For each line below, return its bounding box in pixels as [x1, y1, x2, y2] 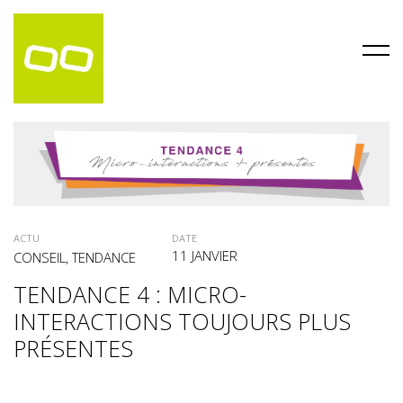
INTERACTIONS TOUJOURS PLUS [13, 306, 351, 337]
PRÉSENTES [13, 333, 133, 364]
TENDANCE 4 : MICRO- [13, 279, 246, 310]
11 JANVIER [172, 246, 237, 265]
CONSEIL [13, 248, 66, 267]
